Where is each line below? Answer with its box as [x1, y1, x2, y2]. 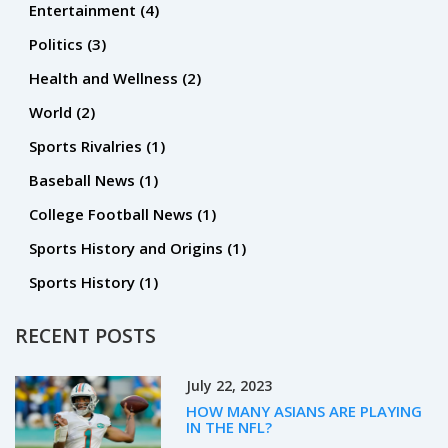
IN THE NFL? [186, 417, 273, 438]
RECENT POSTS [15, 322, 156, 350]
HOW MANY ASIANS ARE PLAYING [186, 401, 423, 422]
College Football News [29, 203, 197, 224]
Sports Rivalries [29, 135, 146, 156]
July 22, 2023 [186, 375, 273, 395]
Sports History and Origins [29, 237, 227, 258]
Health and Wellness [29, 67, 182, 88]
